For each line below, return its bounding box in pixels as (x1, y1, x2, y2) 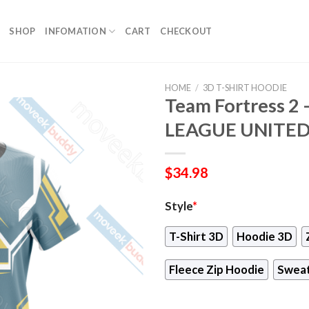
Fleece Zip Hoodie (169, 263, 264, 277)
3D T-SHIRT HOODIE (202, 82, 287, 93)
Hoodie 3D (236, 229, 292, 243)
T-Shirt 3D (169, 229, 223, 243)
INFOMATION (45, 26, 106, 37)
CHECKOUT (160, 26, 212, 37)
